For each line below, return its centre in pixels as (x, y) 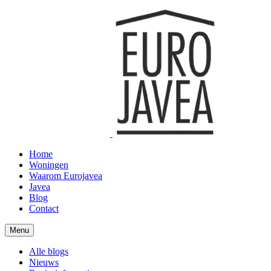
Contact (44, 208)
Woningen (49, 165)
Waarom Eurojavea (66, 176)
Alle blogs (49, 251)
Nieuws (44, 262)
